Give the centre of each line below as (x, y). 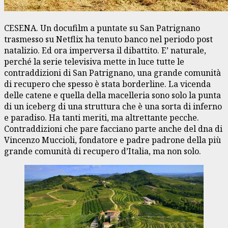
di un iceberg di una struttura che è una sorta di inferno (113, 106)
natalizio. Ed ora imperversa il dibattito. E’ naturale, (105, 50)
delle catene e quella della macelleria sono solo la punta (112, 95)
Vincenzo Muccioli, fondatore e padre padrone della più (112, 140)
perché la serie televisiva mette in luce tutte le (94, 61)
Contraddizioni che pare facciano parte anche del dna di (113, 129)
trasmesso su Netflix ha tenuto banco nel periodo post (108, 39)
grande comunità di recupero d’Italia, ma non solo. (104, 151)
